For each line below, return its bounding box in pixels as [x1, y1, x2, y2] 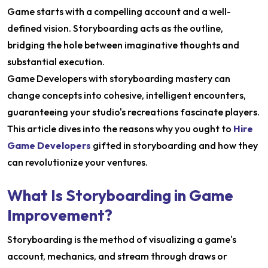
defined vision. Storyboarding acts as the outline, [7, 22, 223, 34]
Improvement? [7, 205, 112, 225]
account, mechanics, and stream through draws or [7, 250, 227, 262]
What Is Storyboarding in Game [7, 185, 233, 205]
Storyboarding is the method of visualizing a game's [7, 233, 236, 245]
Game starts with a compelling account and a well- [7, 5, 231, 17]
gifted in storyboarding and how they [91, 139, 258, 151]
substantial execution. [7, 56, 105, 68]
